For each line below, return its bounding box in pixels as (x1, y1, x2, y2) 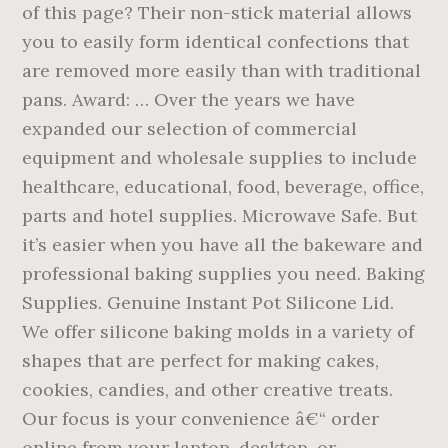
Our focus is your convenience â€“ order (22, 407, 380, 430)
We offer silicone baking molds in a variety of (22, 320, 415, 343)
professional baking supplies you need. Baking (22, 262, 426, 285)
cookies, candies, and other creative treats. (22, 378, 394, 401)
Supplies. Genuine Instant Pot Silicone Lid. (22, 291, 395, 314)
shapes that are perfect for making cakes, (22, 349, 380, 372)
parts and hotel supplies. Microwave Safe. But (22, 204, 418, 227)
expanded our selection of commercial (22, 117, 358, 140)
